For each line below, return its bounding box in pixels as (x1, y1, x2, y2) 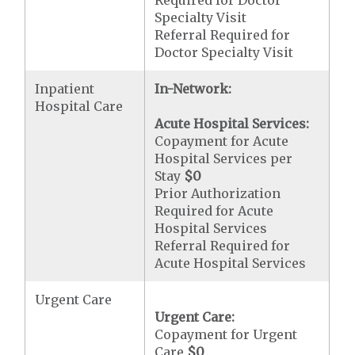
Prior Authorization (155, 185, 281, 201)
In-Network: (155, 81, 232, 97)
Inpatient (35, 81, 95, 97)
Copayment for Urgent (155, 326, 298, 342)
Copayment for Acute (155, 133, 289, 149)
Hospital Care (35, 98, 124, 114)
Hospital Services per (155, 151, 293, 166)
